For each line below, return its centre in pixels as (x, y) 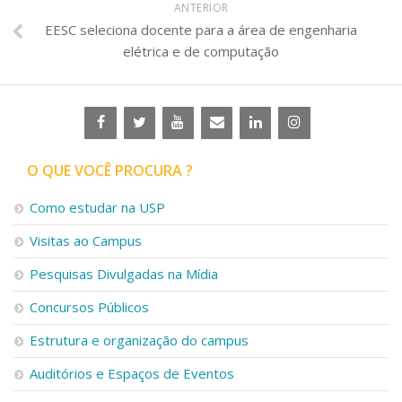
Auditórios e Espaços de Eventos (132, 373)
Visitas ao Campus (86, 240)
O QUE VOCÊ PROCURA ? (110, 170)
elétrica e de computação (201, 51)
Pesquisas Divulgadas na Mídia (124, 273)
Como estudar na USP (97, 207)
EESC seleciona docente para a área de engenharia (201, 29)
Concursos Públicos (89, 306)
